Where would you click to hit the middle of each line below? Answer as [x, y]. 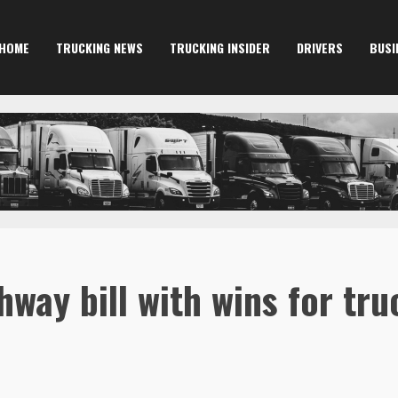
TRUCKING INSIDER [219, 48]
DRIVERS [319, 48]
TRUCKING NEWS [99, 48]
